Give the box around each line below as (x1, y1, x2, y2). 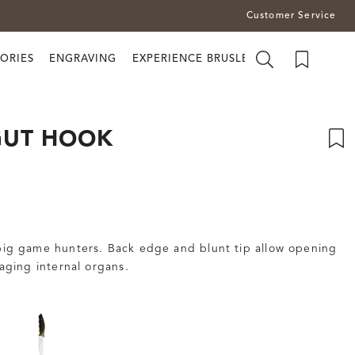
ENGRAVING (49, 54, 117, 64)
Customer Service (246, 10, 337, 21)
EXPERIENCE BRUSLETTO (132, 54, 271, 64)
